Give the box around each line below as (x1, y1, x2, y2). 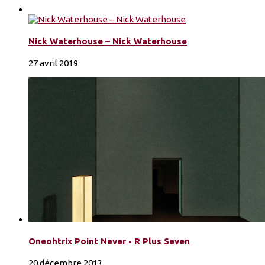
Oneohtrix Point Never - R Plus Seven (28, 235, 190, 246)
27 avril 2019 (28, 58, 78, 69)
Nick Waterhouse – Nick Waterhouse (28, 36, 187, 47)
